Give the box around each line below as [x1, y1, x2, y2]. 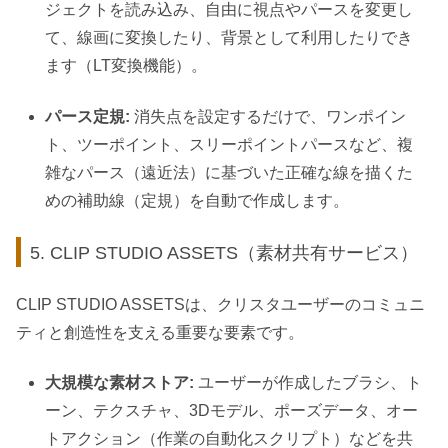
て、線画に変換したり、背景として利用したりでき [45, 29, 414, 47]
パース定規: [45, 107, 131, 125]
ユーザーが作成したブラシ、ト [194, 373, 423, 391]
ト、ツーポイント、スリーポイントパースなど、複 [45, 135, 414, 153]
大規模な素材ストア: [45, 373, 195, 391]
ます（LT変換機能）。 [45, 57, 208, 75]
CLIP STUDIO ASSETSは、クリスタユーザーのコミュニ [16, 295, 425, 313]
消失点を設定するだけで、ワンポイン [130, 107, 407, 125]
